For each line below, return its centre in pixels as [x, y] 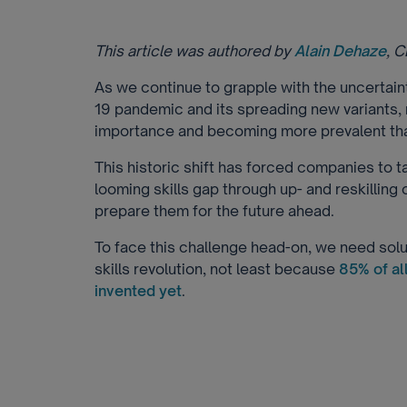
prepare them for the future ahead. [214, 211]
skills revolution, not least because [217, 269]
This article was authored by [194, 51]
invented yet [138, 291]
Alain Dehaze [340, 51]
